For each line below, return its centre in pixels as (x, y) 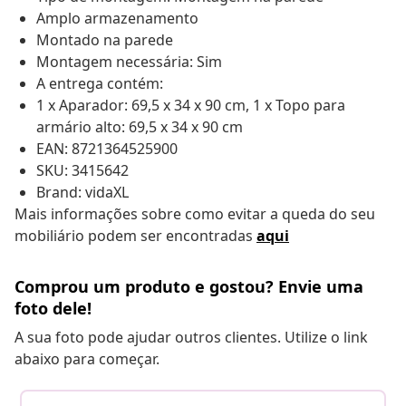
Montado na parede (105, 40)
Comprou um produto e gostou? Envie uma (189, 287)
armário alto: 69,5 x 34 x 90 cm (140, 127)
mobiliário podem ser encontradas (135, 236)
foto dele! (53, 309)
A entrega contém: (100, 84)
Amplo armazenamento (117, 19)
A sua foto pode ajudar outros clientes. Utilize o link (191, 338)
